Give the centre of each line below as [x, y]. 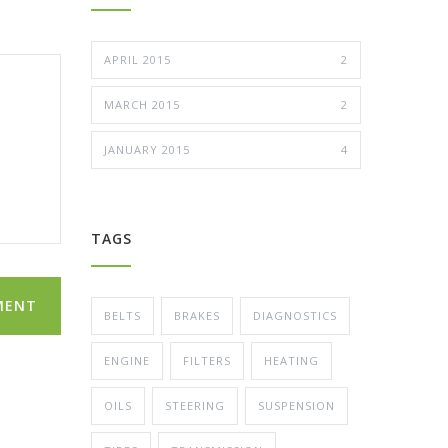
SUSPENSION [296, 405]
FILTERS [207, 360]
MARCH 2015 [142, 104]
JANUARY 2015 [147, 149]
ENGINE [127, 360]
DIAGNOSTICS [295, 315]
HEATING [291, 360]
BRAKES [197, 315]
